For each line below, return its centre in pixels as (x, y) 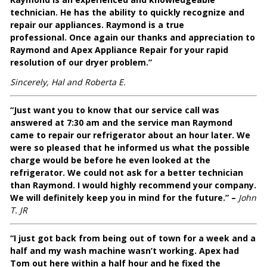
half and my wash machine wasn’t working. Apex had (125, 251)
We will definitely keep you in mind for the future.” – (125, 198)
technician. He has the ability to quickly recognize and (128, 13)
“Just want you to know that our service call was (115, 110)
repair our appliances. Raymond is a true (97, 25)
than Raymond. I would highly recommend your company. (133, 185)
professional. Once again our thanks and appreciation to (133, 38)
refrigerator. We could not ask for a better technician (127, 173)
